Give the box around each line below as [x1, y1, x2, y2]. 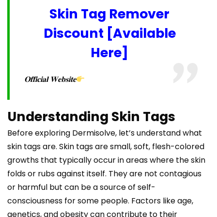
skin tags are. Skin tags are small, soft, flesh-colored [7, 141, 204, 153]
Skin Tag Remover [49, 5, 170, 23]
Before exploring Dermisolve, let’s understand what [7, 127, 202, 139]
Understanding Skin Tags [7, 108, 175, 126]
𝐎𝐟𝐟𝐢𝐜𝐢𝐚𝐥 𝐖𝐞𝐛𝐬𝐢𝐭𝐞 [24, 74, 76, 85]
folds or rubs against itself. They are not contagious [7, 168, 201, 180]
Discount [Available [43, 24, 176, 43]
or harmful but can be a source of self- [7, 182, 155, 193]
